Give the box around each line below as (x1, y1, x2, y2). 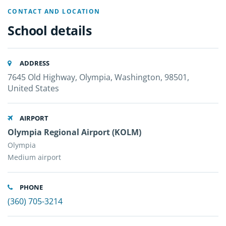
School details (8, 22, 91, 39)
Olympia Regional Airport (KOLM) (8, 127, 141, 138)
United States (8, 83, 59, 94)
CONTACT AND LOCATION (8, 7, 100, 16)
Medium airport (8, 152, 61, 162)
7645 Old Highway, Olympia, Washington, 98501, (8, 72, 189, 83)
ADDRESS (18, 59, 49, 68)
